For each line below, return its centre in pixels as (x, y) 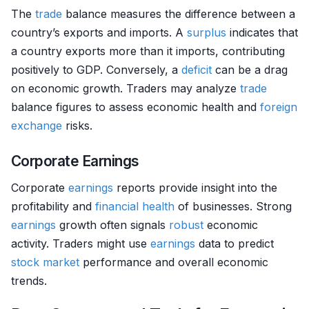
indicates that (262, 32)
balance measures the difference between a (179, 14)
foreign (279, 107)
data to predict (235, 243)
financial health (135, 206)
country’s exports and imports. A (99, 32)
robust (186, 225)
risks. (77, 126)
